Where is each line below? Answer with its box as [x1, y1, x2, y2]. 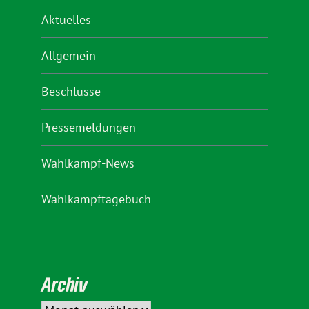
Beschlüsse [41, 83, 101, 99]
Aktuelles [41, 11, 91, 28]
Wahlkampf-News [41, 154, 134, 171]
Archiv [41, 272, 88, 297]
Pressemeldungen [41, 119, 136, 135]
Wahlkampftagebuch [41, 190, 151, 207]
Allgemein [41, 47, 96, 63]
